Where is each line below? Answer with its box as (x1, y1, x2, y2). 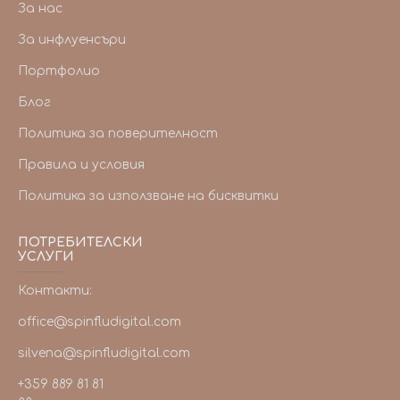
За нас (18, 2, 62, 15)
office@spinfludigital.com (18, 315, 181, 329)
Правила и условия (18, 158, 145, 171)
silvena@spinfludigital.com (18, 346, 190, 360)
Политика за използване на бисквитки (18, 189, 279, 203)
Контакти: (18, 284, 92, 297)
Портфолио (18, 64, 100, 78)
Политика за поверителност (18, 127, 218, 140)
